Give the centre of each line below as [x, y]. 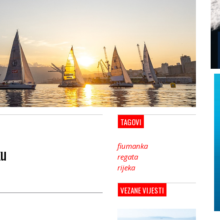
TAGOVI [131, 122]
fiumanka [133, 146]
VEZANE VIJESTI [142, 190]
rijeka [126, 167]
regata [128, 156]
